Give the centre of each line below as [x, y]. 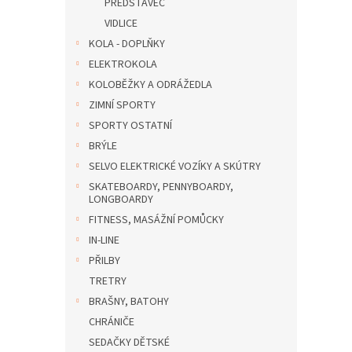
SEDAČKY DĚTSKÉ [129, 343]
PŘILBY [104, 261]
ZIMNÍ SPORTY [122, 105]
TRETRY [108, 281]
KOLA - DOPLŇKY [127, 44]
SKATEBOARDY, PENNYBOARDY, [161, 187]
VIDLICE [121, 24]
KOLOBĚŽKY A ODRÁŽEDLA [150, 85]
